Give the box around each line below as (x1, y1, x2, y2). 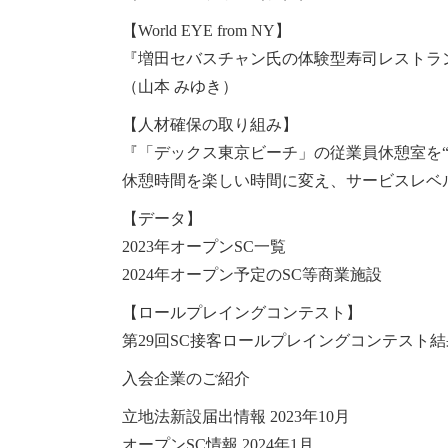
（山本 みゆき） (122, 78, 238, 96)
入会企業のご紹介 (122, 370, 250, 388)
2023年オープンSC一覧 (122, 238, 286, 256)
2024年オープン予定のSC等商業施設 (122, 266, 382, 284)
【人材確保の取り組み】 (122, 116, 298, 134)
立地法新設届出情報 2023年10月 (122, 408, 350, 426)
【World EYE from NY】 (122, 22, 291, 40)
